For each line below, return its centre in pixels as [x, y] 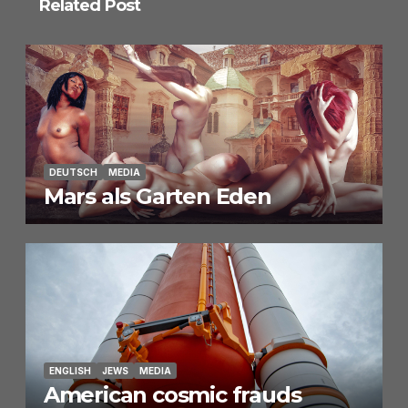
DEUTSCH [73, 172]
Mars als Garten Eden [157, 196]
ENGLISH [70, 371]
